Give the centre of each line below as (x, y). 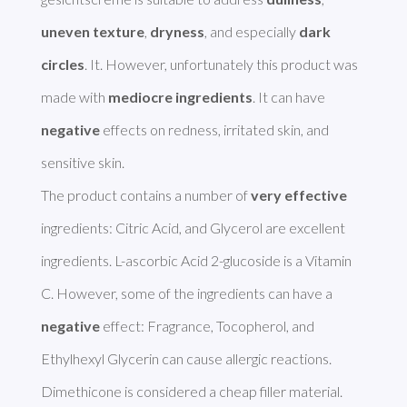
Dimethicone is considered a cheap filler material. (193, 392)
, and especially (251, 32)
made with (74, 97)
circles (62, 65)
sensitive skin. (84, 163)
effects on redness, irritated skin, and (214, 130)
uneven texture (92, 32)
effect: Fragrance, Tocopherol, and (207, 326)
